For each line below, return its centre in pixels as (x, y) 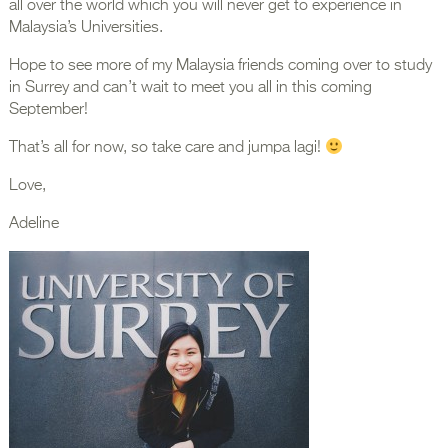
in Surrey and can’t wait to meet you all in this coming (190, 88)
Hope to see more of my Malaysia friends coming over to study (220, 66)
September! (48, 110)
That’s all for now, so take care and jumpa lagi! (166, 148)
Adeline (33, 224)
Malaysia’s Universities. (85, 28)
